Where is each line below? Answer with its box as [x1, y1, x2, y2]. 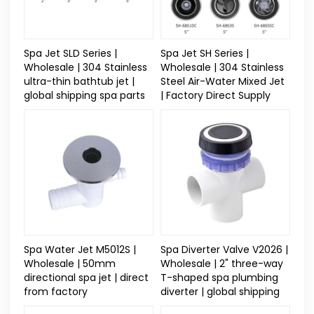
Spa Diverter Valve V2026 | [161, 243, 288, 257]
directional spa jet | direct [24, 271, 149, 285]
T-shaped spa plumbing [161, 271, 278, 285]
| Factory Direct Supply [161, 88, 271, 103]
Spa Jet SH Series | [161, 46, 249, 61]
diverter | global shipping [161, 285, 280, 299]
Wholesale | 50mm [24, 257, 116, 271]
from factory [24, 285, 88, 299]
